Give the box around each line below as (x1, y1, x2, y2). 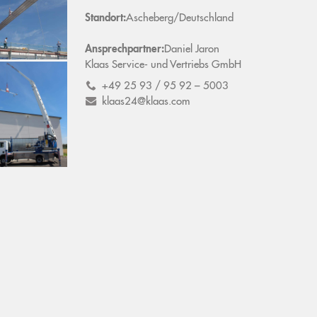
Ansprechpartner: (84, 45, 164, 55)
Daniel (163, 45, 195, 55)
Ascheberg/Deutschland (125, 13, 234, 24)
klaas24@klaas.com (101, 96, 190, 107)
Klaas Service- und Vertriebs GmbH (84, 60, 241, 71)
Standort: (84, 13, 126, 24)
